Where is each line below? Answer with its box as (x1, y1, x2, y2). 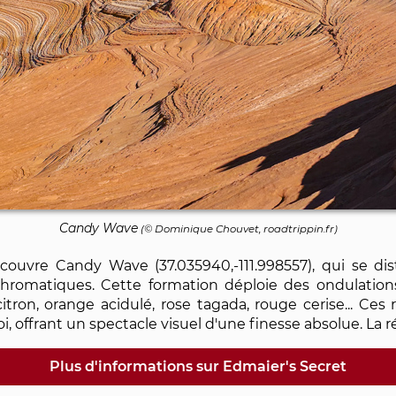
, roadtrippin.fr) (258, 223, 338, 235)
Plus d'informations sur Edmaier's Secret (49, 358, 346, 375)
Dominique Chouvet (154, 223, 259, 235)
